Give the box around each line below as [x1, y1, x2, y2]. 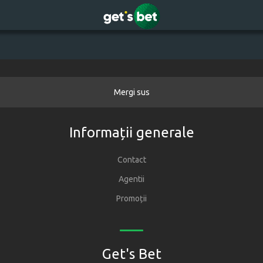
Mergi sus [113, 87, 150, 97]
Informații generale [69, 124, 194, 140]
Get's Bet [102, 246, 161, 262]
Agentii [119, 174, 144, 184]
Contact [117, 155, 146, 164]
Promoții [116, 194, 147, 203]
